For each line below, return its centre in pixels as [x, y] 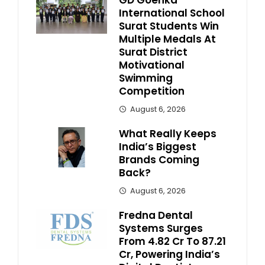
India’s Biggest [158, 147]
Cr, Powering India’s [169, 255]
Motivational [152, 65]
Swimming [146, 78]
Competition [152, 91]
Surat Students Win [169, 26]
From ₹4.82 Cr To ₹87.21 [172, 242]
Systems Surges [161, 229]
